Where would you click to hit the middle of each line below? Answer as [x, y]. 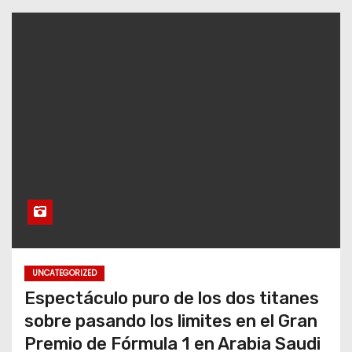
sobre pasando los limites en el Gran [171, 321]
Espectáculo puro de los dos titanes [172, 298]
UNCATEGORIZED [64, 273]
